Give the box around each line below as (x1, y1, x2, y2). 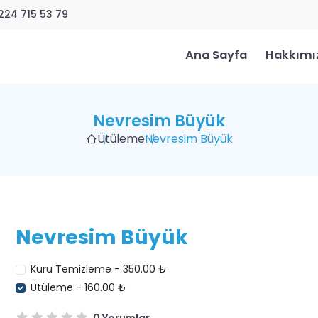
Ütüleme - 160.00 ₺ (31, 280, 127, 295)
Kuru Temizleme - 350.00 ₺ (31, 262, 168, 276)
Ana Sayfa (185, 47, 247, 63)
